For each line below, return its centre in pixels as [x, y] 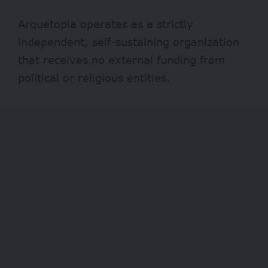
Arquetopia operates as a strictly [106, 24]
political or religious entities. [94, 77]
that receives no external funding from [122, 60]
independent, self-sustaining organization [129, 42]
